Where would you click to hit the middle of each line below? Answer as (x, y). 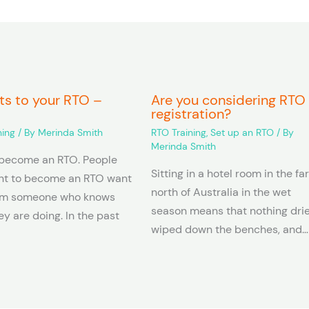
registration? (191, 114)
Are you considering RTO (229, 100)
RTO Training (179, 133)
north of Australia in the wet (221, 192)
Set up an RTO (242, 133)
